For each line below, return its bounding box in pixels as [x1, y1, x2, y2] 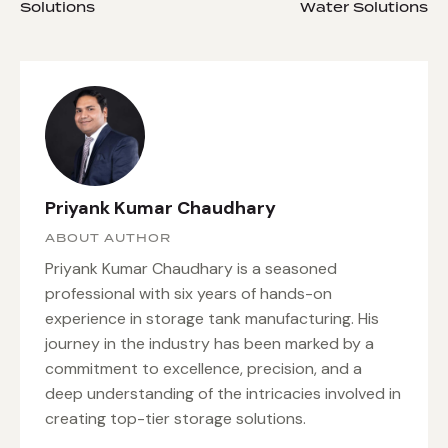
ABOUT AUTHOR [45, 229, 171, 246]
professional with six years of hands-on [45, 282, 332, 304]
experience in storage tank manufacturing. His [45, 307, 379, 329]
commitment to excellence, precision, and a [45, 357, 362, 379]
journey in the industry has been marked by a [45, 332, 374, 354]
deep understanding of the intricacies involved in [45, 382, 401, 404]
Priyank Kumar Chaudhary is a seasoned [45, 257, 337, 279]
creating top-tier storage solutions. [45, 407, 306, 429]
